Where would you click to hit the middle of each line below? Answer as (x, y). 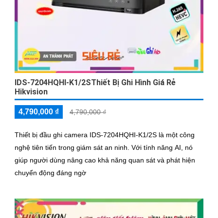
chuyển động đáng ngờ (50, 173)
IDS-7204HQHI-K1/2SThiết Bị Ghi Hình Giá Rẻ (95, 82)
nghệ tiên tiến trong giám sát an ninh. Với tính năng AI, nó (73, 147)
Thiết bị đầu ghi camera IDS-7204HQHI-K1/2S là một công (105, 135)
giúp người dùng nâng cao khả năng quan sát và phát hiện (105, 160)
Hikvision (31, 91)
